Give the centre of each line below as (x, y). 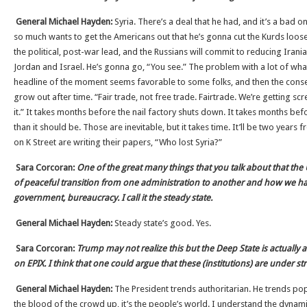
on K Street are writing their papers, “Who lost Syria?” (118, 142)
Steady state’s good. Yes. (163, 223)
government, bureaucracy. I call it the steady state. (113, 198)
